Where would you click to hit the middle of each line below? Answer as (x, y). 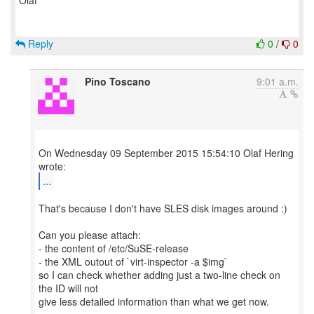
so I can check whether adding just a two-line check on (159, 275)
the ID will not (68, 288)
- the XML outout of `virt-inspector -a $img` (133, 261)
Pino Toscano (118, 81)
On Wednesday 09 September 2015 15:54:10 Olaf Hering (166, 153)
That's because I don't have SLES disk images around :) (163, 208)
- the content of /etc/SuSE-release (114, 248)
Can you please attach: (90, 235)
